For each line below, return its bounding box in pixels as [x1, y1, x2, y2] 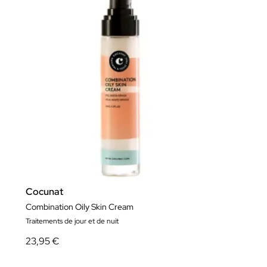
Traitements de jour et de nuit [26, 216, 119, 226]
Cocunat [26, 185, 63, 198]
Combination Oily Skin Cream [26, 201, 133, 212]
